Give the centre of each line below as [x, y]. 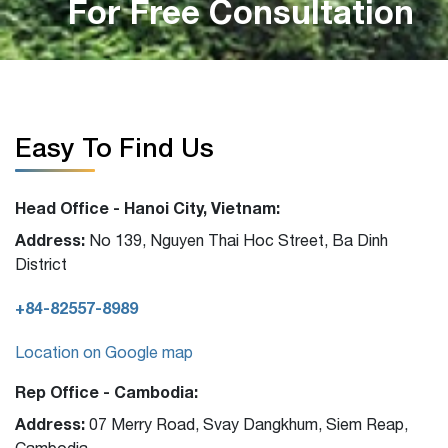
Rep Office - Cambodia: [106, 391]
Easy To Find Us [114, 147]
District [41, 263]
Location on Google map [104, 351]
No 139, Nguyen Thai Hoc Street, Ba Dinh [236, 239]
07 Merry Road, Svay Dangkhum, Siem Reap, [246, 423]
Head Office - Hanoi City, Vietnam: [147, 207]
